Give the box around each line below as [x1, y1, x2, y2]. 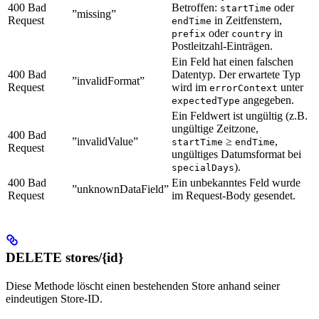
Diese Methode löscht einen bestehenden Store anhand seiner [6, 279, 280, 292]
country [231, 28, 271, 40]
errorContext [209, 83, 278, 94]
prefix [172, 28, 206, 40]
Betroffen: [172, 1, 220, 14]
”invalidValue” [72, 135, 138, 148]
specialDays [172, 162, 234, 174]
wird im [172, 81, 209, 94]
